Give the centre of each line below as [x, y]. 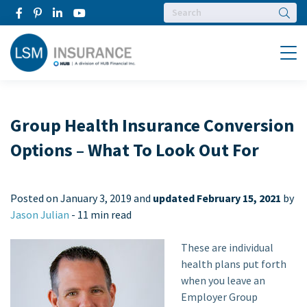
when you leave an [223, 280]
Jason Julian [40, 214]
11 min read [105, 214]
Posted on [35, 198]
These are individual [227, 247]
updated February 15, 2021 [217, 198]
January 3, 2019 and [107, 198]
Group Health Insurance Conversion [152, 125]
